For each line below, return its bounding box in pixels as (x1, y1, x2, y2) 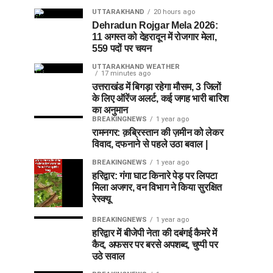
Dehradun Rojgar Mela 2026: (92, 19, 218, 30)
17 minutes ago (101, 69, 151, 77)
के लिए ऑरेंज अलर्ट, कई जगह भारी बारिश (92, 93, 229, 104)
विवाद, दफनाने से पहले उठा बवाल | (92, 138, 208, 149)
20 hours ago (154, 7, 195, 16)
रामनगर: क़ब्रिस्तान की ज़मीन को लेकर (92, 127, 224, 138)
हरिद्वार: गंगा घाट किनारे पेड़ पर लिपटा (92, 170, 218, 181)
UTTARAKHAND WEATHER (92, 62, 180, 71)
